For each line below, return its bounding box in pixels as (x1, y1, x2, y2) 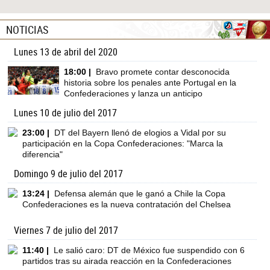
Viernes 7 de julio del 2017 (14, 223, 119, 237)
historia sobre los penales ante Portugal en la (63, 77, 236, 87)
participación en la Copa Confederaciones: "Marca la (22, 138, 224, 148)
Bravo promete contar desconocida (95, 66, 230, 77)
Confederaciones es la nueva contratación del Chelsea (22, 199, 231, 209)
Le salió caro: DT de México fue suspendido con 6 (54, 245, 245, 255)
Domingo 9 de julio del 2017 (14, 166, 124, 180)
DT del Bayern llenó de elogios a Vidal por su (54, 127, 227, 137)
